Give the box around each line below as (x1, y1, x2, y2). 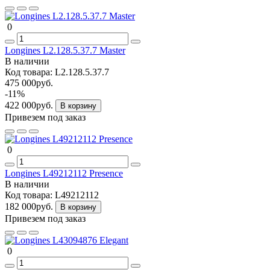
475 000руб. (5, 77, 53, 88)
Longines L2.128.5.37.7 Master (5, 45, 125, 55)
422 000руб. (5, 99, 55, 110)
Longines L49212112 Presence (5, 168, 123, 178)
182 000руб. (5, 201, 55, 212)
